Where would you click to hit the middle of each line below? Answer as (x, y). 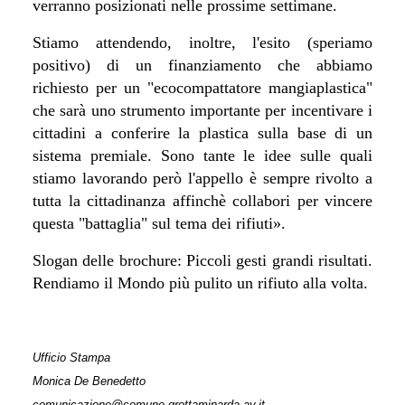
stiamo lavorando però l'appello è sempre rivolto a (202, 178)
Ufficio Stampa (71, 357)
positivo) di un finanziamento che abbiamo (202, 65)
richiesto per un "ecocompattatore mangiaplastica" (202, 87)
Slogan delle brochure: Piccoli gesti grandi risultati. (202, 260)
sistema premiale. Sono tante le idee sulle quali (202, 155)
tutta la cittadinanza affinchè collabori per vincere (202, 200)
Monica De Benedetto (89, 381)
